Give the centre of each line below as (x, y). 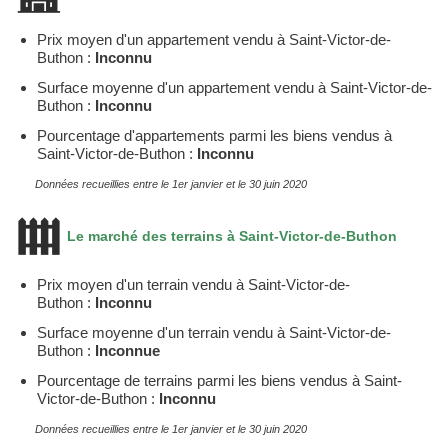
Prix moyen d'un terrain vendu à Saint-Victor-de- (193, 284)
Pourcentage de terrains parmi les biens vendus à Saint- (219, 380)
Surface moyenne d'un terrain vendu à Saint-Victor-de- (214, 332)
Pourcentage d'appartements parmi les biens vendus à (214, 135)
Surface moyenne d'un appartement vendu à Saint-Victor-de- (234, 87)
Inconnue (127, 350)
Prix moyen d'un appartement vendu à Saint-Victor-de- (214, 39)
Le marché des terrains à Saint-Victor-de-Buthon (230, 235)
